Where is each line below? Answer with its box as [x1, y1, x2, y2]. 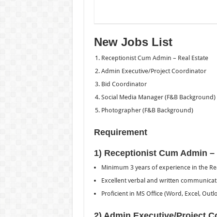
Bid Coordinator [101, 80, 147, 88]
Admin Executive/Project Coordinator [101, 67, 206, 75]
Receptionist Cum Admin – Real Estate [101, 54, 208, 62]
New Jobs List [93, 35, 172, 48]
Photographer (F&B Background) [101, 106, 193, 114]
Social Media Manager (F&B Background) [101, 93, 216, 101]
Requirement [93, 127, 147, 137]
